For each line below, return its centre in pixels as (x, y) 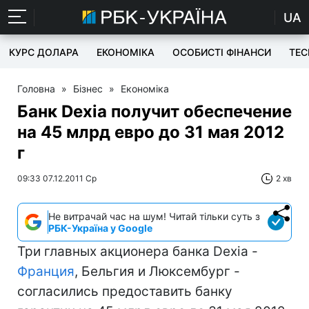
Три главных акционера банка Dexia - (138, 251)
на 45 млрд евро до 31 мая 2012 (151, 132)
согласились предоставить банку (125, 291)
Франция (46, 271)
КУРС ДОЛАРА (44, 52)
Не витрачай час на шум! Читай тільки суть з (154, 216)
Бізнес (88, 89)
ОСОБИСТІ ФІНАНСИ (222, 52)
